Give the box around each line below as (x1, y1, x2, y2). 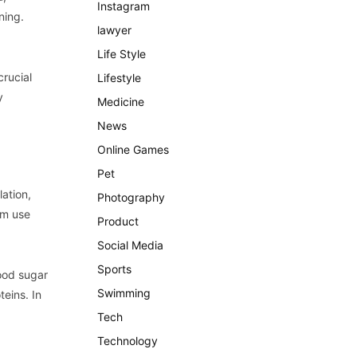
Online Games (97, 143, 169, 156)
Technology (97, 334, 158, 347)
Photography (97, 190, 165, 204)
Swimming (97, 286, 151, 300)
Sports (97, 262, 131, 276)
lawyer (97, 23, 131, 37)
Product (97, 214, 139, 228)
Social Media (97, 238, 163, 252)
